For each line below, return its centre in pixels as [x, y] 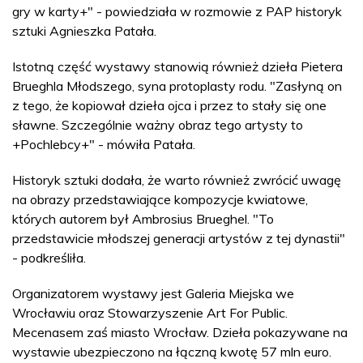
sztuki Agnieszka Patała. [84, 30]
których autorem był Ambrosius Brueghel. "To [143, 218]
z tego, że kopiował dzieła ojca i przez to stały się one [169, 105]
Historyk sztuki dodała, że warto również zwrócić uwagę [177, 179]
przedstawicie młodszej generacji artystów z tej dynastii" [179, 238]
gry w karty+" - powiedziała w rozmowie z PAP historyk [177, 11]
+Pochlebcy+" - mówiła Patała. [104, 144]
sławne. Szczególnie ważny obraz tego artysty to [158, 124]
